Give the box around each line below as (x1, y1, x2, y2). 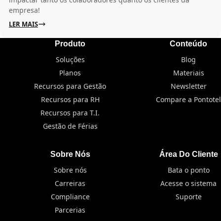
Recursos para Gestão (34, 81, 106, 91)
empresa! (9, 5, 40, 15)
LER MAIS (9, 20, 38, 29)
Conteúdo (170, 39, 207, 48)
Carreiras (55, 179, 85, 188)
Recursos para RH (40, 95, 100, 105)
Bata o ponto (167, 165, 210, 175)
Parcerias (55, 205, 85, 215)
